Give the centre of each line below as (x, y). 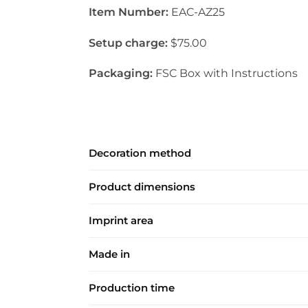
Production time (132, 287)
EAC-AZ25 (196, 12)
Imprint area (121, 220)
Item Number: (128, 12)
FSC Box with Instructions (225, 74)
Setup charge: (128, 43)
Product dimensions (142, 186)
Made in (109, 254)
